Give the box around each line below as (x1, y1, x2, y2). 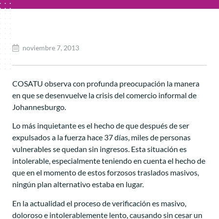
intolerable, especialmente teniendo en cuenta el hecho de (12, 156, 205, 166)
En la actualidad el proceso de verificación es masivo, (12, 198, 186, 208)
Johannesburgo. (12, 102, 66, 111)
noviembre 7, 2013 (22, 44, 79, 52)
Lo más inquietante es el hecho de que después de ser (12, 121, 189, 131)
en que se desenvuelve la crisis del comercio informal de (12, 90, 197, 100)
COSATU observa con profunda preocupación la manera (12, 79, 199, 88)
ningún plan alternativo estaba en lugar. (12, 179, 144, 189)
